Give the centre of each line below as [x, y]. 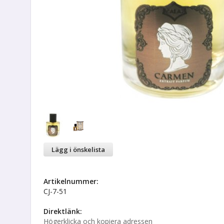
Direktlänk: [63, 211]
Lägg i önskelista [78, 149]
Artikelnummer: [71, 181]
